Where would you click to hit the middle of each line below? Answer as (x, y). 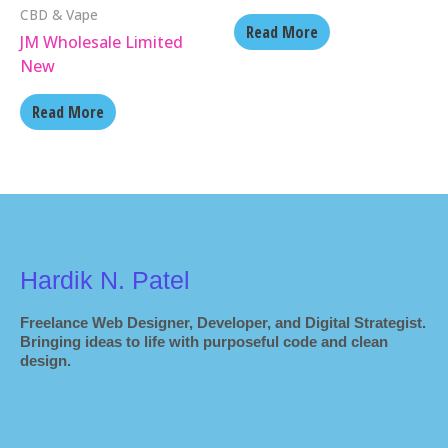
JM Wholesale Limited (101, 41)
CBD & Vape (59, 15)
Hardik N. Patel (105, 279)
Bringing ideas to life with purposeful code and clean (204, 342)
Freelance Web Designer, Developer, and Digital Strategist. (223, 323)
